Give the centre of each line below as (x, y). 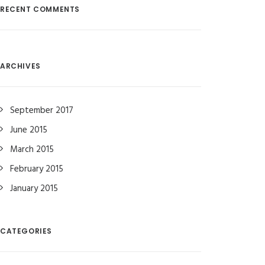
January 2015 (34, 189)
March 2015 (32, 150)
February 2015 (37, 169)
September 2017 (42, 111)
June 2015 (29, 130)
